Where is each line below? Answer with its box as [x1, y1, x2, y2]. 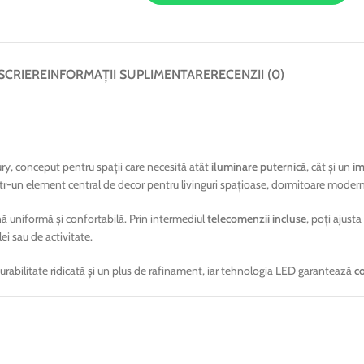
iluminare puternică [211, 158, 306, 174]
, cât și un [306, 158, 353, 174]
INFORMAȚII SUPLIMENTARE [47, 66, 210, 82]
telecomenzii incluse [207, 210, 306, 226]
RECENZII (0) [210, 66, 284, 82]
